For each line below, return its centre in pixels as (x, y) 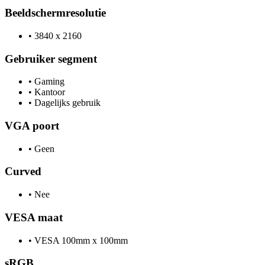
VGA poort (32, 125)
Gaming (48, 82)
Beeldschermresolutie (55, 13)
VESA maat (34, 217)
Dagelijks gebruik (66, 103)
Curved (23, 172)
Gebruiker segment (51, 59)
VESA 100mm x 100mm (80, 240)
